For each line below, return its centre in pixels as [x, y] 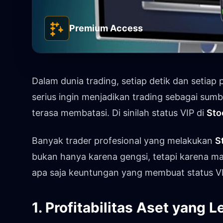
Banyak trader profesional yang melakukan [123, 140]
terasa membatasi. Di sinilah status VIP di [119, 112]
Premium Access [106, 28]
